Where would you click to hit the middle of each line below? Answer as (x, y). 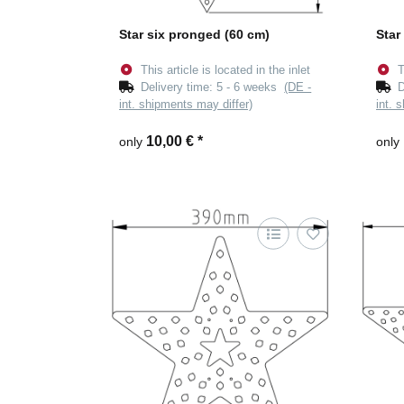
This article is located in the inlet (226, 70)
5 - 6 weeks (251, 87)
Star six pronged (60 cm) (194, 35)
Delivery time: (179, 87)
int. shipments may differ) (186, 105)
